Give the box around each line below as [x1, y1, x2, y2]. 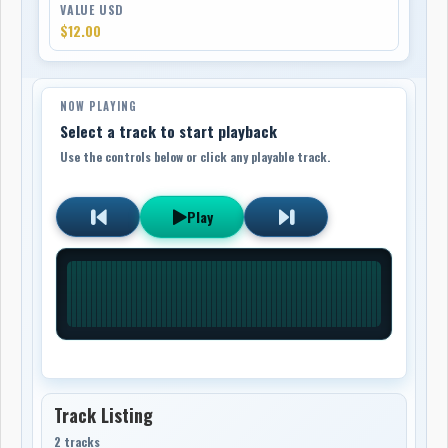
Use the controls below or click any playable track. [60, 147, 331, 165]
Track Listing [54, 401, 154, 428]
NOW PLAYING [60, 97, 138, 114]
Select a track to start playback [60, 119, 278, 142]
